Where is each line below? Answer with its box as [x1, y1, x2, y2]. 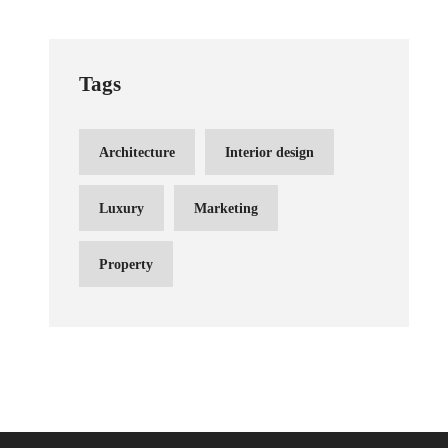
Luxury [99, 200, 144, 217]
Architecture [99, 144, 175, 161]
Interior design [225, 144, 314, 161]
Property [99, 256, 153, 273]
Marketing [194, 200, 258, 217]
